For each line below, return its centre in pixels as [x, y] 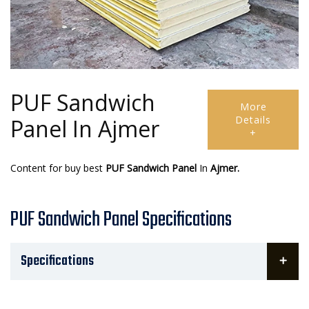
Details [253, 120]
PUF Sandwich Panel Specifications [121, 220]
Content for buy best [57, 168]
